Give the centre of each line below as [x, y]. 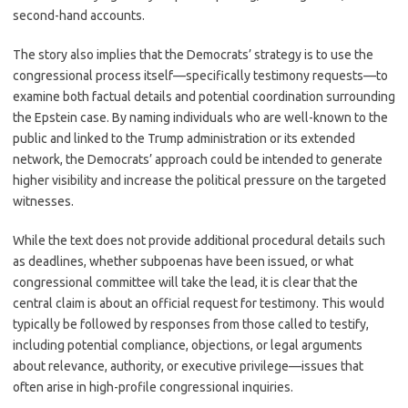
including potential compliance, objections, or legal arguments [188, 345]
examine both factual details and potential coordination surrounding [204, 97]
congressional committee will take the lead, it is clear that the [185, 282]
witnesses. [43, 201]
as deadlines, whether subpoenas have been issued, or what [183, 261]
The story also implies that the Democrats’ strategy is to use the [193, 55]
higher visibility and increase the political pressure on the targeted [199, 180]
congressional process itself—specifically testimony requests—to [200, 76]
